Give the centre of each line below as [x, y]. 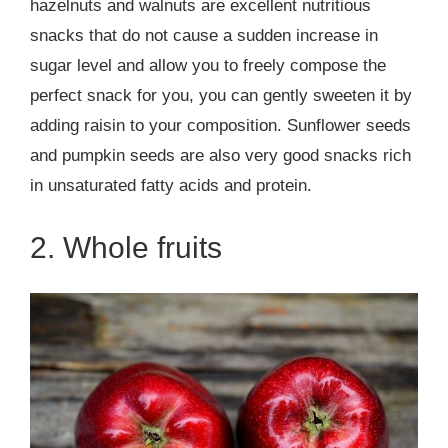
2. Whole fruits [126, 247]
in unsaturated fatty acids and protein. [171, 185]
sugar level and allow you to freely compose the [208, 65]
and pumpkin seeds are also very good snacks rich [220, 155]
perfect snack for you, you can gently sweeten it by [221, 95]
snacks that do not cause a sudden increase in [204, 35]
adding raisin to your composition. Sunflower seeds [220, 125]
